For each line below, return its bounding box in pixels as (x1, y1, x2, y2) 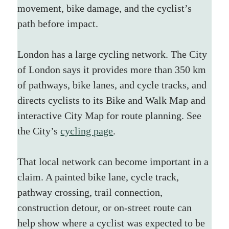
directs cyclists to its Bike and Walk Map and (17, 94, 209, 106)
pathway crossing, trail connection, (17, 186, 166, 198)
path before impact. (17, 17, 99, 29)
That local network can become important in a (17, 155, 212, 167)
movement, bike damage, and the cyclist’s (17, 2, 195, 14)
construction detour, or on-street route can (17, 201, 195, 213)
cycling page (60, 125, 113, 136)
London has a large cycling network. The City (17, 48, 210, 60)
